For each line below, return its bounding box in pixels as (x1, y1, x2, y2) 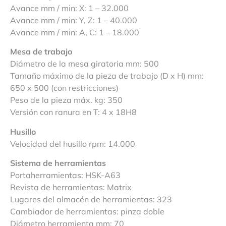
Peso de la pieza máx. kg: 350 (10, 95, 123, 105)
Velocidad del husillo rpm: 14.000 (10, 138, 135, 149)
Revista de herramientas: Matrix (10, 182, 132, 193)
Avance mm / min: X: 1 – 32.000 (10, 3, 129, 14)
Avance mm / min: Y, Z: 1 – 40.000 (10, 15, 137, 26)
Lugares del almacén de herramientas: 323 (10, 194, 172, 205)
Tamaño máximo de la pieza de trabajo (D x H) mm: (10, 71, 204, 81)
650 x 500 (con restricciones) (10, 83, 119, 93)
